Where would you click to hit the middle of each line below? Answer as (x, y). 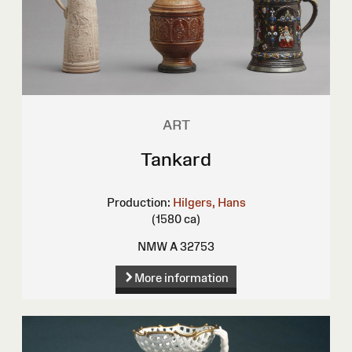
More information (181, 278)
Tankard (176, 159)
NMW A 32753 (176, 246)
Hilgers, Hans (209, 202)
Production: (138, 202)
